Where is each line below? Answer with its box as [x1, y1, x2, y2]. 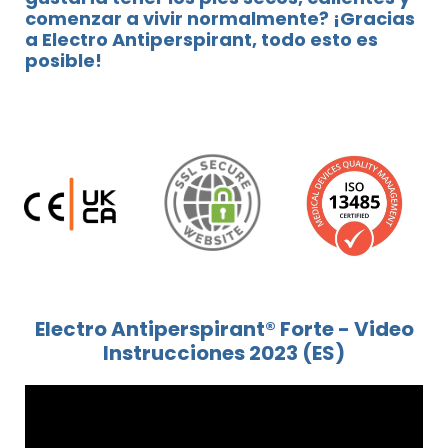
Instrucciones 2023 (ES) [103, 339, 345, 368]
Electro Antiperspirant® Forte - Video [34, 315, 414, 344]
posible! [25, 47, 102, 73]
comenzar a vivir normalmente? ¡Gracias [25, 5, 415, 31]
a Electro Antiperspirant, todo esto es [25, 26, 378, 52]
